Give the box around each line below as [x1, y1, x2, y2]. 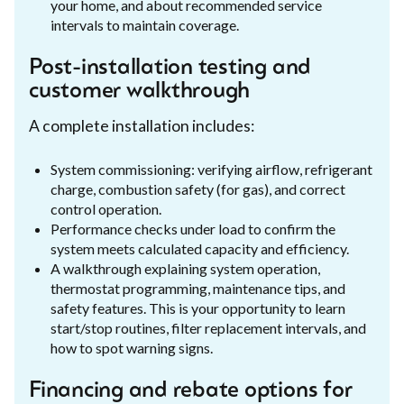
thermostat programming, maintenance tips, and [50, 279, 345, 297]
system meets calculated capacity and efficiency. [50, 239, 349, 257]
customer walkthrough [29, 80, 251, 103]
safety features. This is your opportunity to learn [50, 298, 345, 317]
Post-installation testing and [29, 57, 312, 79]
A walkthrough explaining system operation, [50, 259, 320, 277]
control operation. [50, 199, 161, 217]
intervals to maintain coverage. [50, 15, 239, 33]
